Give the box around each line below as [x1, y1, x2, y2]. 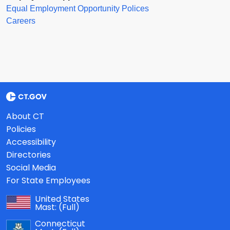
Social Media [6, 161, 56, 174]
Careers [6, 16, 35, 25]
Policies [6, 123, 36, 135]
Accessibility [6, 136, 56, 148]
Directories [6, 148, 51, 161]
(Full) [59, 201, 80, 213]
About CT [6, 110, 44, 122]
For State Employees [6, 174, 90, 186]
